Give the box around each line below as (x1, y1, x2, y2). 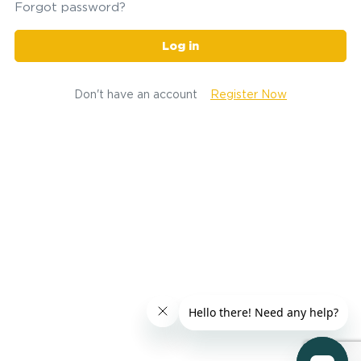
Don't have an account (74, 88, 197, 101)
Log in (162, 39, 199, 52)
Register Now (210, 88, 287, 101)
